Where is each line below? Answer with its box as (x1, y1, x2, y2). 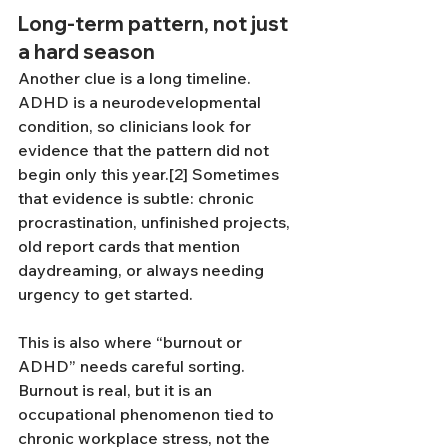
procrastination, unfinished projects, (18, 212, 294, 232)
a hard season (18, 39, 155, 64)
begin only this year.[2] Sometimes (18, 164, 283, 184)
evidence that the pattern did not (18, 140, 273, 160)
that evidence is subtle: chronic (18, 188, 258, 208)
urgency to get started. (18, 284, 193, 304)
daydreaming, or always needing (18, 260, 268, 280)
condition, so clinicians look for (18, 116, 255, 136)
